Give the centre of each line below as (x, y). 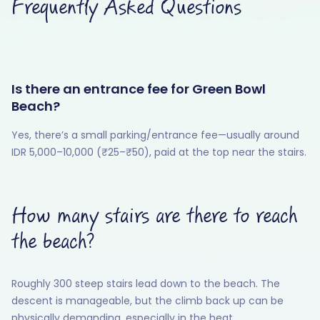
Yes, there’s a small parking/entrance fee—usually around (155, 135)
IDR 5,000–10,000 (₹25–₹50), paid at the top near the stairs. (159, 152)
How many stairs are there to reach (154, 217)
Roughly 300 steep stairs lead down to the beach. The (146, 284)
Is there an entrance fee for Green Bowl (139, 89)
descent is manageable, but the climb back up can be (147, 301)
